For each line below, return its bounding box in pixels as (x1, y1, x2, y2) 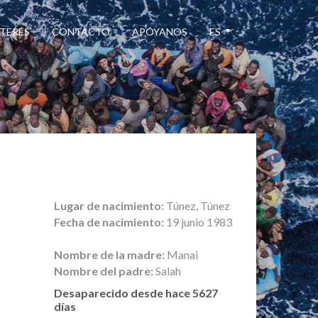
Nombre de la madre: (54, 248, 165, 261)
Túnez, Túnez (164, 199, 230, 212)
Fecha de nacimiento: (54, 215, 164, 229)
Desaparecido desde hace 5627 (54, 286, 218, 300)
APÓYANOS (132, 26, 187, 38)
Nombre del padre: (54, 264, 153, 278)
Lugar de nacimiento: (54, 199, 164, 212)
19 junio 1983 (164, 215, 232, 229)
